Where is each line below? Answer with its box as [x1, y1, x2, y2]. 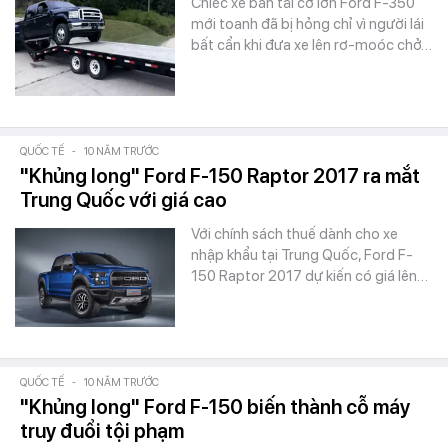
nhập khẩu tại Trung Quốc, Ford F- [191, 246, 413, 264]
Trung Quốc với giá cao [20, 188, 227, 212]
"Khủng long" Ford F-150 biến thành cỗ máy [20, 395, 410, 419]
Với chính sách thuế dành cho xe [191, 225, 398, 243]
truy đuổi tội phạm [20, 419, 184, 443]
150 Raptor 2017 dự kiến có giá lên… [191, 267, 428, 285]
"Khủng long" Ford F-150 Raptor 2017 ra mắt [20, 164, 420, 188]
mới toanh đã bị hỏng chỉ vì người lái [191, 15, 424, 33]
